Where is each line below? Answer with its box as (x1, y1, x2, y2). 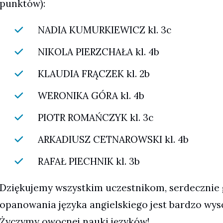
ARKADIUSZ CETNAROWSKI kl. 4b (37, 133, 189, 146)
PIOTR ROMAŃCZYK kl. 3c (37, 111, 153, 124)
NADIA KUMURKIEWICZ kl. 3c (37, 24, 171, 36)
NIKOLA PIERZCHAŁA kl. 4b (37, 46, 159, 58)
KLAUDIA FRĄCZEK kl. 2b (37, 68, 150, 80)
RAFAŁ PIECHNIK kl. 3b (37, 155, 140, 168)
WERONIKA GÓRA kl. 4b (37, 90, 144, 102)
